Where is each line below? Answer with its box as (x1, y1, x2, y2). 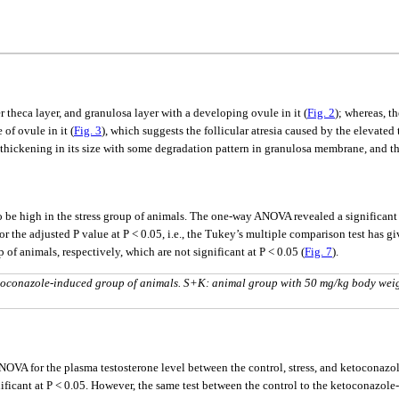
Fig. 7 (305, 245, 332, 259)
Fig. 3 (74, 124, 102, 138)
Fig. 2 (307, 106, 335, 120)
